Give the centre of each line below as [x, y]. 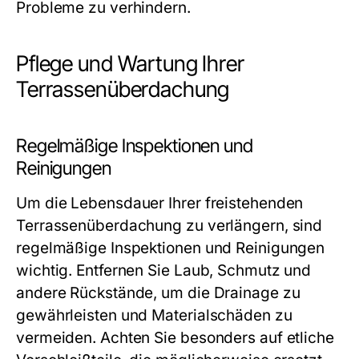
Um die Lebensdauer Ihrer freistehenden [160, 203]
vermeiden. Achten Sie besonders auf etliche [175, 338]
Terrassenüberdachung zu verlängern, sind [169, 226]
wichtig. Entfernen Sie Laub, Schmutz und [164, 270]
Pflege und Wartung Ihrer [130, 64]
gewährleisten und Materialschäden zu [154, 315]
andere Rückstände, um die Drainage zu [158, 293]
